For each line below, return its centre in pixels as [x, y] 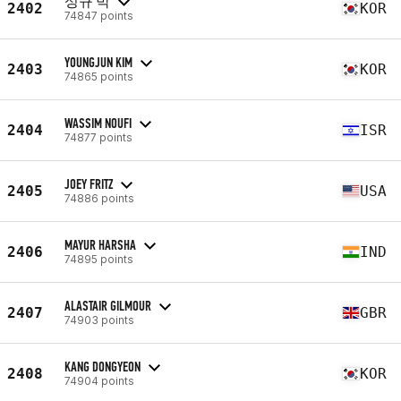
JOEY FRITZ [89, 183]
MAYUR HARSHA [100, 244]
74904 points [99, 380]
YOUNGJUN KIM [98, 62]
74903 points [99, 320]
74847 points [99, 15]
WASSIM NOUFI [98, 123]
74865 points [99, 76]
